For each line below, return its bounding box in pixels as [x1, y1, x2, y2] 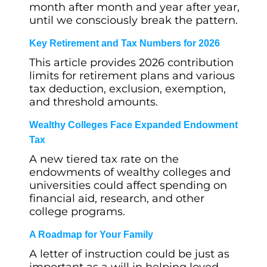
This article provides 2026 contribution [29, 56, 234, 69]
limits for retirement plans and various [29, 69, 235, 82]
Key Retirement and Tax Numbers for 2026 [29, 38, 220, 48]
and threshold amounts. [29, 95, 158, 108]
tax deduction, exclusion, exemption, [29, 82, 226, 95]
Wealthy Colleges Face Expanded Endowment [29, 120, 238, 130]
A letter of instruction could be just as [29, 247, 229, 260]
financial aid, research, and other [29, 192, 204, 205]
